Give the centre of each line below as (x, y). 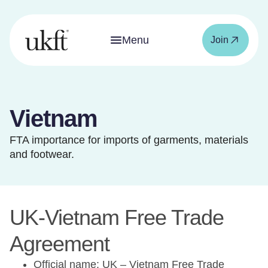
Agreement (60, 244)
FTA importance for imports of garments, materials (129, 140)
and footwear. (42, 154)
